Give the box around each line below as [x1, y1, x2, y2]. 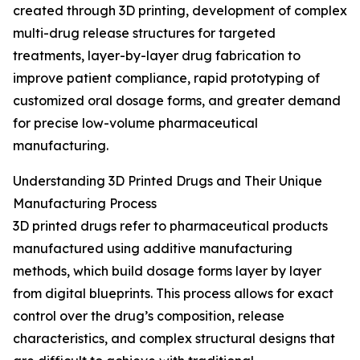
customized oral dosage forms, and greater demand [13, 92, 341, 109]
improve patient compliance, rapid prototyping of [13, 70, 320, 87]
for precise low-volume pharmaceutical [13, 115, 258, 132]
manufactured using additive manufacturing [13, 240, 292, 257]
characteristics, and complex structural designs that [13, 330, 335, 347]
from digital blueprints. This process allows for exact [13, 285, 333, 302]
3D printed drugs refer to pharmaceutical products [13, 218, 328, 235]
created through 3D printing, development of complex [13, 2, 347, 19]
